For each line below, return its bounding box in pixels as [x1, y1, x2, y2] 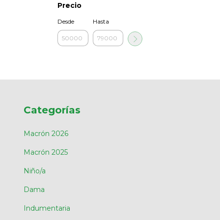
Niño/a [24, 166, 46, 175]
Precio [57, 1, 82, 10]
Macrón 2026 [24, 129, 68, 138]
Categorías [24, 104, 81, 116]
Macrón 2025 [24, 147, 68, 157]
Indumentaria [24, 203, 70, 213]
